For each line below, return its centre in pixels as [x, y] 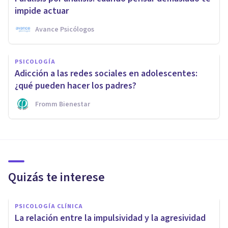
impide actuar [42, 11]
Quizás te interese [56, 178]
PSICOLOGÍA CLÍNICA [49, 207]
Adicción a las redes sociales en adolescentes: [106, 74]
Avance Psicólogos [65, 30]
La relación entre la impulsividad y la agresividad [110, 218]
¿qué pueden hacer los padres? [76, 86]
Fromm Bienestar [63, 105]
